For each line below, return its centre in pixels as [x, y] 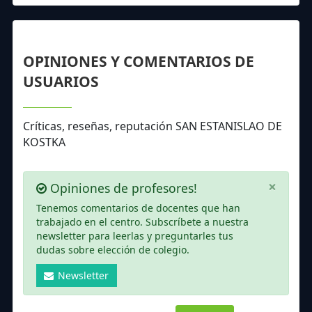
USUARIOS [61, 82]
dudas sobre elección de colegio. [112, 249]
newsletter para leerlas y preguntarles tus [134, 235]
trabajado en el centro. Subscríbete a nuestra [142, 221]
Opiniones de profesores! [122, 188]
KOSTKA [44, 142]
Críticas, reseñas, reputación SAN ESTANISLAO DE [153, 126]
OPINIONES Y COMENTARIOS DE [139, 62]
